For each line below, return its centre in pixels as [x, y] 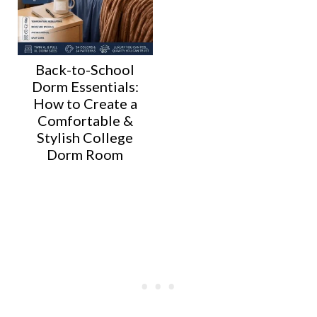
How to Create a [85, 103]
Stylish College [85, 137]
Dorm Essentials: [85, 86]
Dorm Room [85, 154]
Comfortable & [85, 120]
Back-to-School [85, 69]
